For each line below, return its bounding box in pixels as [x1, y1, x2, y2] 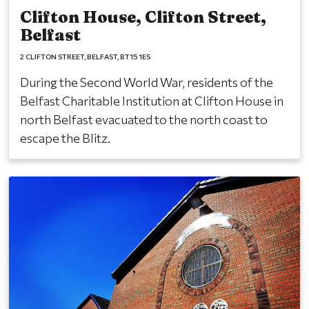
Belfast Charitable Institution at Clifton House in [20, 92, 283, 108]
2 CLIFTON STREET [20, 51, 84, 61]
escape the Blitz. [20, 130, 110, 146]
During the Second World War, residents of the [20, 74, 273, 90]
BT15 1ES [120, 51, 150, 61]
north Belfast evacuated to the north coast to [20, 111, 268, 127]
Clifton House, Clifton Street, [20, 6, 266, 27]
